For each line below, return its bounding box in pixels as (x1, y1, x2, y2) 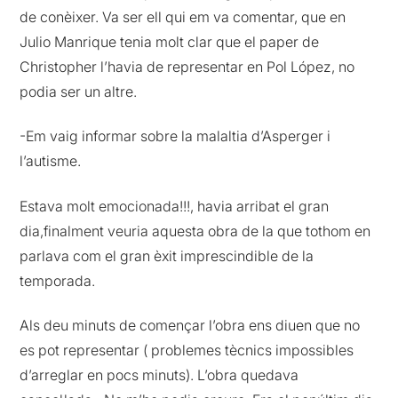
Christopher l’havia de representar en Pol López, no (20, 58, 355, 76)
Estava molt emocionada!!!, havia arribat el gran (20, 196, 330, 215)
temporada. (20, 271, 96, 290)
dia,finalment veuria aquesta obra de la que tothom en (20, 221, 371, 240)
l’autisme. (20, 152, 82, 171)
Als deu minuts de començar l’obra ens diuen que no (20, 316, 361, 335)
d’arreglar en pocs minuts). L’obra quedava (20, 366, 299, 385)
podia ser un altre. (20, 83, 138, 101)
